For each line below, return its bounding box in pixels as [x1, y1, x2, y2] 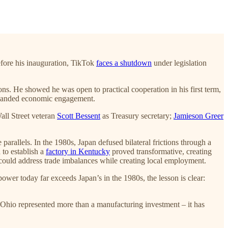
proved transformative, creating [110, 147, 212, 156]
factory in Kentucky [46, 147, 110, 156]
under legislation [152, 58, 207, 67]
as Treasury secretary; [100, 111, 174, 120]
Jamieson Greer [174, 111, 223, 120]
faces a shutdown [96, 58, 152, 67]
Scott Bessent [57, 111, 100, 120]
